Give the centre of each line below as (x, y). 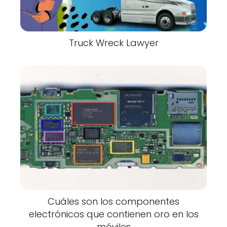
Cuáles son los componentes (113, 201)
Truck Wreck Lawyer (113, 43)
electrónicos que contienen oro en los (113, 214)
